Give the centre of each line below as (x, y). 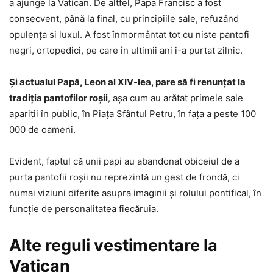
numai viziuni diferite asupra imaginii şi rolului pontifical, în (135, 193)
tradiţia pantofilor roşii (58, 97)
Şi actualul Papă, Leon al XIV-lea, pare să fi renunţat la (127, 82)
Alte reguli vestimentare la (113, 245)
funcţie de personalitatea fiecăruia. (84, 208)
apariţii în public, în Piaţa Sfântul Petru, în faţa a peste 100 (133, 113)
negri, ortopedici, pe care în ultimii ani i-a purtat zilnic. (126, 50)
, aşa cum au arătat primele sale (175, 97)
